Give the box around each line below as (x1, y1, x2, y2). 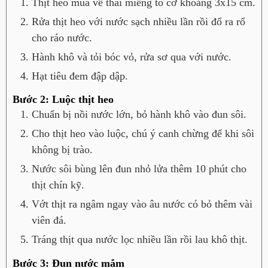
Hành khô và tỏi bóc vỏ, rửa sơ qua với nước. (32, 50, 232, 63)
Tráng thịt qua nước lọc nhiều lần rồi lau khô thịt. (32, 233, 248, 246)
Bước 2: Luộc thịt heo (13, 93, 114, 106)
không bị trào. (32, 144, 93, 156)
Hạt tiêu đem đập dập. (32, 69, 128, 82)
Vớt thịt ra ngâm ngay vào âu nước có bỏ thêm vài (32, 198, 252, 211)
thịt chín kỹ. (32, 179, 84, 191)
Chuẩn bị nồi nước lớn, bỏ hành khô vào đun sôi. (32, 108, 246, 121)
